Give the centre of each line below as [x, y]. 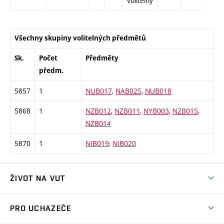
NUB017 [99, 91]
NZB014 [98, 123]
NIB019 [97, 143]
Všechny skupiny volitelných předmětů [80, 38]
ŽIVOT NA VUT [38, 178]
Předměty [102, 58]
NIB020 [124, 143]
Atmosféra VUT [36, 199]
